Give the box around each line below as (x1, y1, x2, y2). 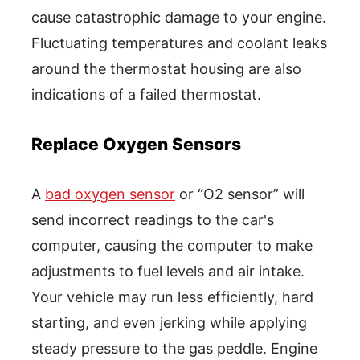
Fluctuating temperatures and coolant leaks (31, 34, 327, 51)
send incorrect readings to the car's (31, 211, 274, 228)
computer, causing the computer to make (31, 236, 313, 254)
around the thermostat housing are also (31, 59, 301, 77)
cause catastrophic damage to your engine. (31, 8, 326, 26)
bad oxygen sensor (45, 185, 175, 202)
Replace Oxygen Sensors (31, 133, 241, 154)
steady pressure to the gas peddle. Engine (31, 339, 317, 357)
